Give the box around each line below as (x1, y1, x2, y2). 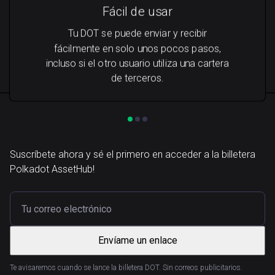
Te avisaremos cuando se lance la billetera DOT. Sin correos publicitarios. (10, 263, 242, 272)
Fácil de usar (102, 4, 173, 19)
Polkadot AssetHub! (10, 163, 95, 175)
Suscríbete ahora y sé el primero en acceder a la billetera (10, 149, 255, 160)
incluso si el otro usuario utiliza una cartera (45, 57, 230, 69)
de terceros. (110, 72, 165, 84)
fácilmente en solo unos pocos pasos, (54, 42, 221, 55)
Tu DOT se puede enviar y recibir (68, 28, 207, 40)
